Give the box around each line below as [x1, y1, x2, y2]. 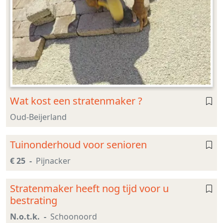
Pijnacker [36, 155, 71, 167]
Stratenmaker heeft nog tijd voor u [10, 182, 169, 196]
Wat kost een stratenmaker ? [10, 94, 142, 108]
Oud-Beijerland [10, 111, 67, 123]
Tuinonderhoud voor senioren [10, 138, 147, 152]
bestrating [10, 194, 57, 208]
